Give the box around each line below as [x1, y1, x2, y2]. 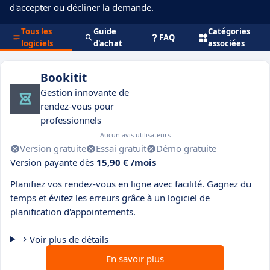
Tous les [21, 26, 52, 37]
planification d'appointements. [10, 206, 136, 218]
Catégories [207, 26, 250, 37]
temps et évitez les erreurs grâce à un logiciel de [10, 192, 210, 204]
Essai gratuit [96, 142, 146, 154]
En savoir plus [106, 253, 164, 265]
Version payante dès [10, 156, 96, 168]
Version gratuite [20, 142, 86, 154]
